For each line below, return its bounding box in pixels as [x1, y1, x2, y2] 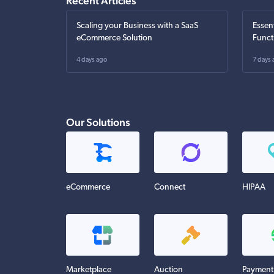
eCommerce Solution [76, 34, 152, 43]
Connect [154, 183, 185, 193]
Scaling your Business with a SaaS [76, 21, 198, 31]
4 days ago [76, 57, 107, 64]
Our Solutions [66, 116, 130, 128]
